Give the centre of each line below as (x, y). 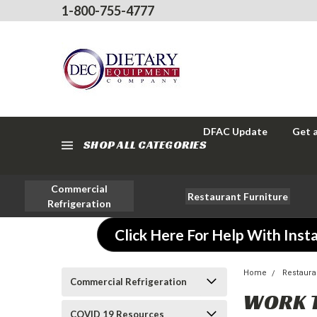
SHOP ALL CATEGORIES (145, 145)
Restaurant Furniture (237, 196)
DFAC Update (235, 131)
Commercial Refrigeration (128, 282)
